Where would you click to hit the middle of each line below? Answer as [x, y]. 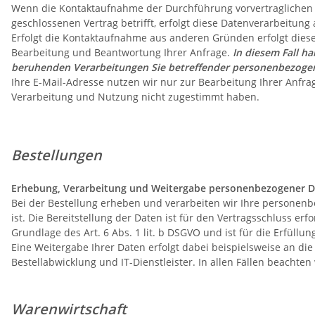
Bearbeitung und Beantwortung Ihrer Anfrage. [122, 53]
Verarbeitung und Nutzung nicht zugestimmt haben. [135, 97]
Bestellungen [67, 155]
